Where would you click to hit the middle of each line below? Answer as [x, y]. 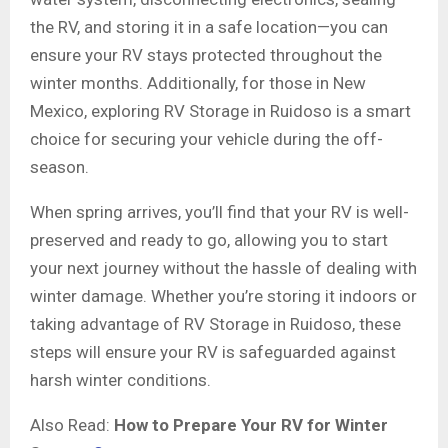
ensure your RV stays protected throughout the [206, 55]
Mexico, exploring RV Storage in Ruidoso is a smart [220, 111]
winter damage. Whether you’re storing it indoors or [223, 296]
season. [59, 167]
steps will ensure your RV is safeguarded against [213, 352]
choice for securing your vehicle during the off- [206, 139]
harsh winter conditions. [120, 380]
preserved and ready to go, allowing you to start [209, 240]
